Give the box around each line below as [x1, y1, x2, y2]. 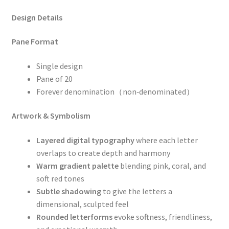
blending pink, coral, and [118, 161, 206, 171]
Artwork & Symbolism [11, 110, 90, 121]
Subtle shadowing [36, 186, 101, 197]
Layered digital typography [36, 135, 134, 146]
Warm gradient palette [36, 161, 119, 171]
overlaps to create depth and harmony [36, 148, 170, 158]
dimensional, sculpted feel [36, 199, 129, 210]
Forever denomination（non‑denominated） [36, 86, 194, 97]
